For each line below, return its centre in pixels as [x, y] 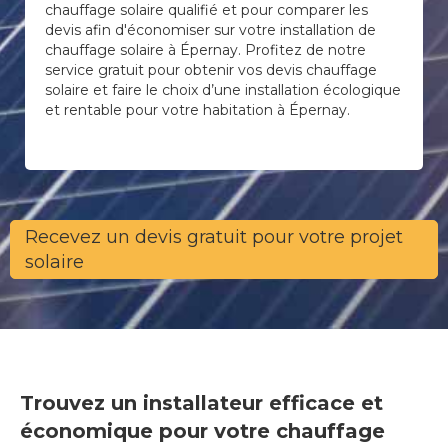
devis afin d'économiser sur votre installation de [210, 30]
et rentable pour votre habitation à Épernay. [197, 110]
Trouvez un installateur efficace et [201, 403]
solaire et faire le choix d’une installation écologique [223, 90]
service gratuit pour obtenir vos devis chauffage [211, 70]
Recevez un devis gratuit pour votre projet [214, 236]
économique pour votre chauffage [202, 431]
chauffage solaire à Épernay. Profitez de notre [205, 50]
